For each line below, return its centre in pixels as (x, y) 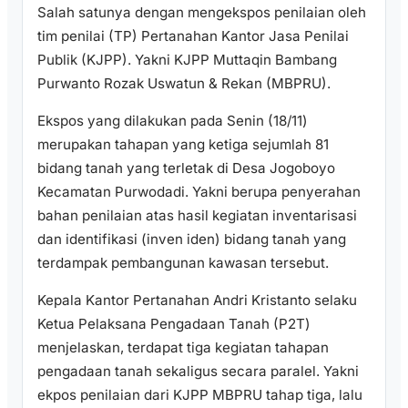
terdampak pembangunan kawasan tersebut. (183, 262)
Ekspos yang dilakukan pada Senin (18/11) (173, 120)
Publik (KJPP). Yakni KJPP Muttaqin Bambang (187, 59)
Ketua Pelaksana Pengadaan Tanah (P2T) (174, 324)
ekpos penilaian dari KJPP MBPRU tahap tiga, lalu (200, 395)
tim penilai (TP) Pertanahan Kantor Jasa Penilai (193, 36)
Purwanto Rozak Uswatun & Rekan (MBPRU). (184, 83)
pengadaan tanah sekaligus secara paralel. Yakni (198, 372)
